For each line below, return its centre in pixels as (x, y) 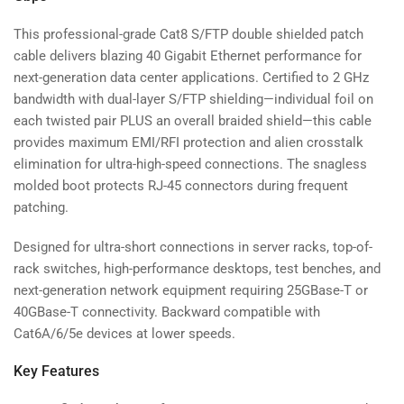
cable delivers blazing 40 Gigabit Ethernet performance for (188, 55)
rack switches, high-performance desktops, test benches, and (197, 268)
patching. (41, 207)
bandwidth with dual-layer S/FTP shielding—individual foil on (193, 99)
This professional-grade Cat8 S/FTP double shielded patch (188, 34)
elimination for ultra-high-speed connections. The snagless (190, 164)
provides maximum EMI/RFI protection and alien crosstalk (188, 142)
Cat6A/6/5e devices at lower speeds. (124, 333)
